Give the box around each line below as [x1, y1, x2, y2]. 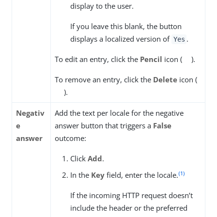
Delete [153, 75, 177, 85]
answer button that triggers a [55, 121, 153, 131]
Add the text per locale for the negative [55, 108, 184, 118]
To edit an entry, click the [55, 54, 140, 64]
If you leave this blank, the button [70, 21, 182, 31]
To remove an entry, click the [55, 75, 153, 85]
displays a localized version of [70, 34, 171, 44]
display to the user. [70, 1, 134, 11]
